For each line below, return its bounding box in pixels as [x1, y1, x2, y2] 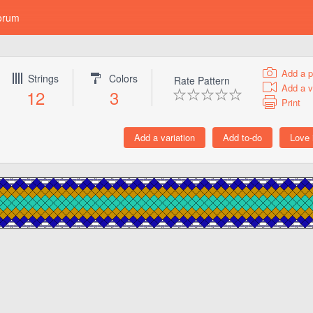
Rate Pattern [174, 73, 230, 87]
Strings [28, 71, 59, 86]
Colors [109, 71, 138, 86]
